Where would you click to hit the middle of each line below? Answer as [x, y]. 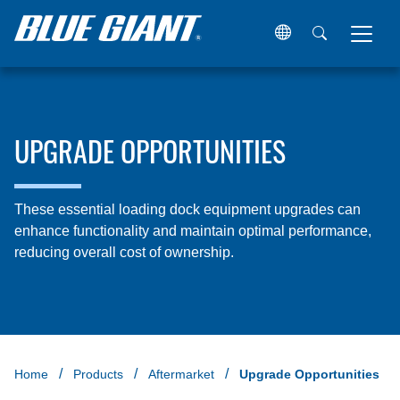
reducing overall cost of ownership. [124, 252]
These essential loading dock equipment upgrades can [187, 209]
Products [98, 374]
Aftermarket [181, 374]
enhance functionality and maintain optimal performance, [193, 230]
